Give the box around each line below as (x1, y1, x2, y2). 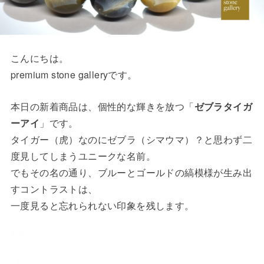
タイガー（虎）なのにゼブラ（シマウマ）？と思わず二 (10, 132, 252, 146)
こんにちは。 (10, 51, 69, 65)
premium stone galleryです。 (10, 67, 137, 81)
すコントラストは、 (10, 181, 98, 196)
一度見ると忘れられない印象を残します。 (10, 198, 194, 212)
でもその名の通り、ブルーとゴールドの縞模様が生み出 (10, 165, 252, 179)
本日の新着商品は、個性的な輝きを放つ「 (10, 99, 194, 113)
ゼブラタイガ (194, 99, 252, 113)
